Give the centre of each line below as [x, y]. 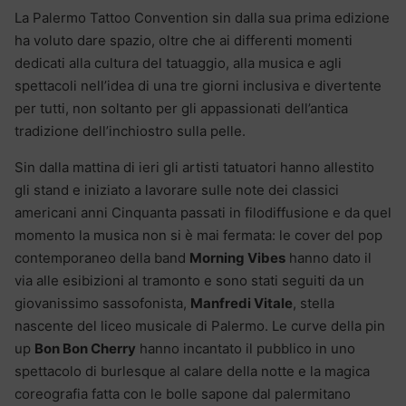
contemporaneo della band [102, 258]
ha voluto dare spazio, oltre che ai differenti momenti [184, 41]
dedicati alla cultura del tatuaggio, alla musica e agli [178, 63]
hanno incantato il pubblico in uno [246, 349]
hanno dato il [329, 258]
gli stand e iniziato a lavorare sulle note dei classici [177, 190]
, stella [314, 304]
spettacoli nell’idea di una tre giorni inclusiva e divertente [198, 86]
